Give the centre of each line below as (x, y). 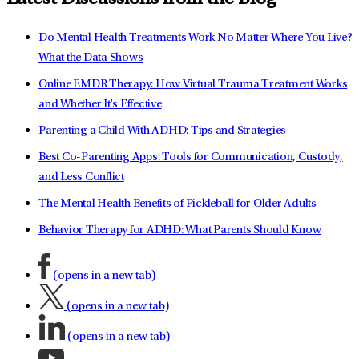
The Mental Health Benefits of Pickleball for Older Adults (177, 204)
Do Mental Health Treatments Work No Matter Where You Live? (196, 38)
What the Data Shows (91, 58)
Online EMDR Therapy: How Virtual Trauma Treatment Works (193, 84)
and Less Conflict (81, 177)
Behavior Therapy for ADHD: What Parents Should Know (180, 230)
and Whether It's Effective (100, 104)
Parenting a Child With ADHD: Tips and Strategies (162, 131)
